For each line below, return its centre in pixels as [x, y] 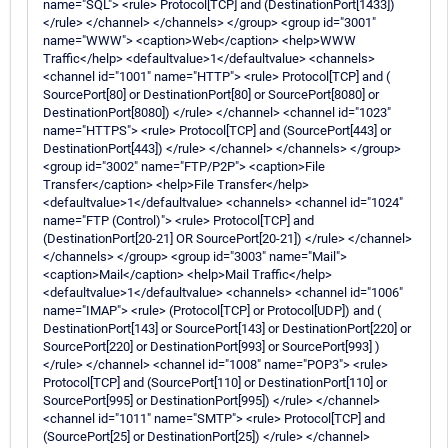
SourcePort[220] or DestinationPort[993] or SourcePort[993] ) [211, 346]
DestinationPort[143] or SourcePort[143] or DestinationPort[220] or [227, 328]
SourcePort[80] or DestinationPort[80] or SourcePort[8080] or [211, 94]
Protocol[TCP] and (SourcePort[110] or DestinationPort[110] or [215, 382]
